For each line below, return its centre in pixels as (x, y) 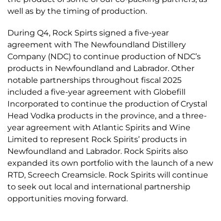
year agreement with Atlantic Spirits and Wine (99, 128)
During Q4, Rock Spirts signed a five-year (88, 33)
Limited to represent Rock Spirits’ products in (97, 139)
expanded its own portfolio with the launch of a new (110, 163)
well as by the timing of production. (77, 11)
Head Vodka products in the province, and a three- (107, 116)
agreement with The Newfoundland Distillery (97, 45)
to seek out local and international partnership (99, 187)
